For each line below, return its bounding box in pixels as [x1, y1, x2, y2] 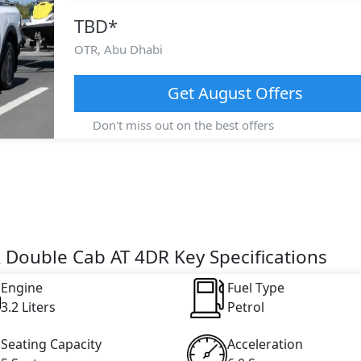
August [197, 82, 251, 104]
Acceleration [226, 334, 303, 353]
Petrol [226, 297, 264, 316]
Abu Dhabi [103, 41, 163, 57]
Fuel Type [226, 278, 284, 297]
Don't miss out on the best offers [89, 117, 274, 133]
